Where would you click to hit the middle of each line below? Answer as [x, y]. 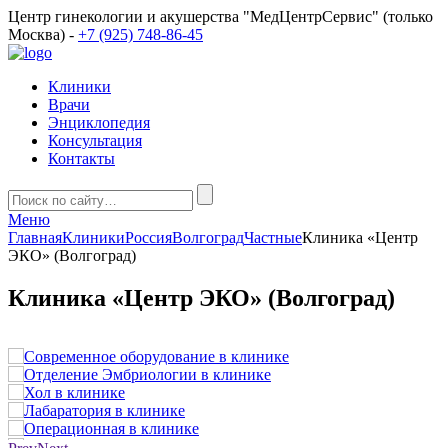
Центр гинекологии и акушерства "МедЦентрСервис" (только [220, 16]
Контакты [81, 158]
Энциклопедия [99, 122]
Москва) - [43, 34]
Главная [35, 237]
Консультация [95, 140]
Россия [148, 237]
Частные [273, 237]
